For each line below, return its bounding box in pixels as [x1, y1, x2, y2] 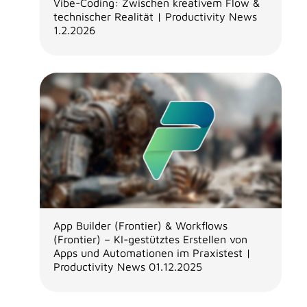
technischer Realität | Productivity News [53, 10, 257, 23]
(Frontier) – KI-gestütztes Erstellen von [53, 233, 247, 246]
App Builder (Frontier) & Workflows [53, 219, 228, 232]
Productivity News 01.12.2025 [53, 260, 202, 273]
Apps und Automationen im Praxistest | [53, 247, 251, 260]
